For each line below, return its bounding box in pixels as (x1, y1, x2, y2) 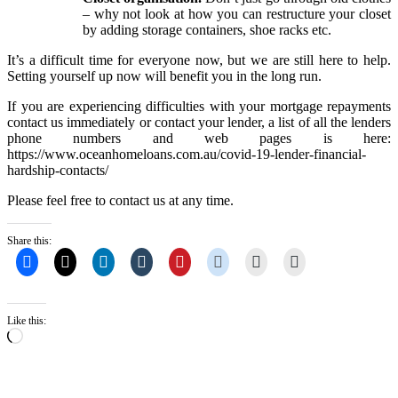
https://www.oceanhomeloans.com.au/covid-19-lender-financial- (7, 146, 366, 162)
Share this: (7, 234, 52, 247)
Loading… (22, 326, 84, 342)
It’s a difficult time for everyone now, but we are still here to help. (7, 52, 391, 68)
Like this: (7, 314, 46, 327)
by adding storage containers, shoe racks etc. (83, 21, 331, 37)
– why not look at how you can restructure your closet (83, 5, 391, 21)
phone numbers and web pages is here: (7, 130, 391, 146)
